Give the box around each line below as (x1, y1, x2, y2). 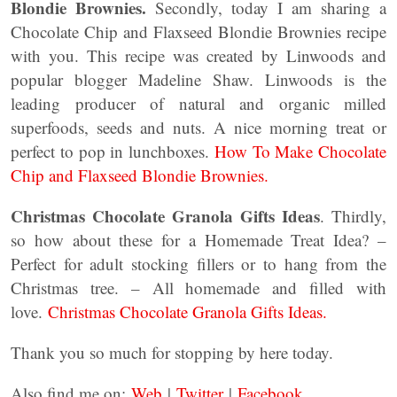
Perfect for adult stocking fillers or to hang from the (11, 253, 386, 275)
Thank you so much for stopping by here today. (11, 341, 333, 363)
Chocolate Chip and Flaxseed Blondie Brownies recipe (11, 20, 386, 43)
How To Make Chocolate (214, 140, 386, 162)
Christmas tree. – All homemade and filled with (11, 276, 386, 299)
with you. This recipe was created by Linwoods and (11, 44, 386, 66)
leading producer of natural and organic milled (11, 92, 386, 114)
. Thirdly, (320, 205, 386, 227)
